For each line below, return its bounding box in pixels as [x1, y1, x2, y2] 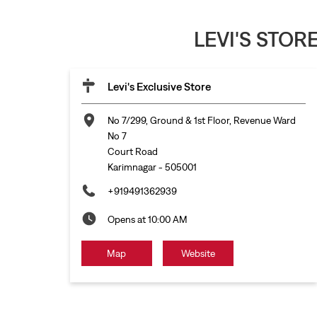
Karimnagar [107, 161, 156, 173]
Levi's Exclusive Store [107, 80, 211, 93]
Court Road [107, 146, 158, 158]
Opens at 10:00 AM [107, 214, 188, 226]
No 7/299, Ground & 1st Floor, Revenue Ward [107, 115, 296, 127]
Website [180, 248, 215, 260]
